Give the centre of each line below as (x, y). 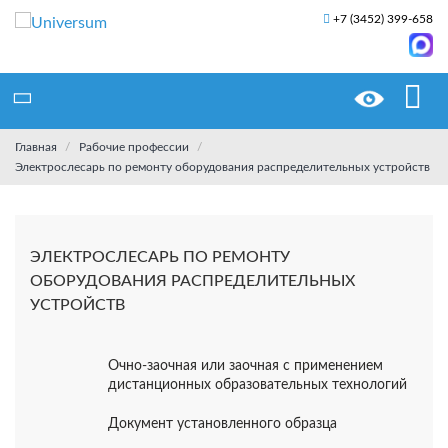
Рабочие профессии (134, 146)
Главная (36, 146)
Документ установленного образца (222, 424)
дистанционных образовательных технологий (257, 385)
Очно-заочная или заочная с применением (245, 366)
